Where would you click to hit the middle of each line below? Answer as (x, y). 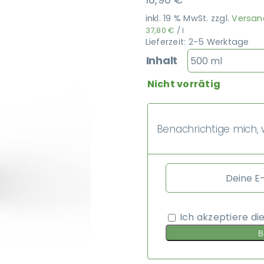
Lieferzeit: (167, 42)
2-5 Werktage (219, 42)
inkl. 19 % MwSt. (177, 18)
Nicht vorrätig (184, 84)
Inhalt (162, 60)
